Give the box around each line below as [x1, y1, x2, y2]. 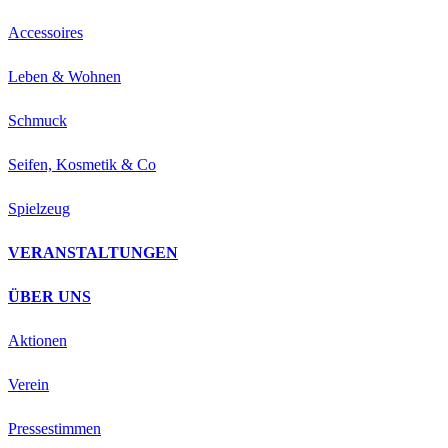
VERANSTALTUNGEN [8, 244, 178, 262]
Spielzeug [8, 200, 70, 218]
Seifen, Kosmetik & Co [8, 156, 156, 174]
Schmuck [8, 112, 67, 130]
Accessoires [8, 24, 83, 42]
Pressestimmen [8, 420, 101, 438]
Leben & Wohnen [8, 68, 121, 86]
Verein [8, 376, 49, 394]
